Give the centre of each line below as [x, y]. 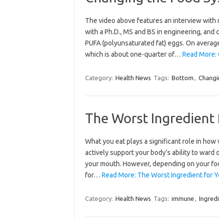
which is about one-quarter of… [133, 54]
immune [183, 198]
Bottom [182, 77]
